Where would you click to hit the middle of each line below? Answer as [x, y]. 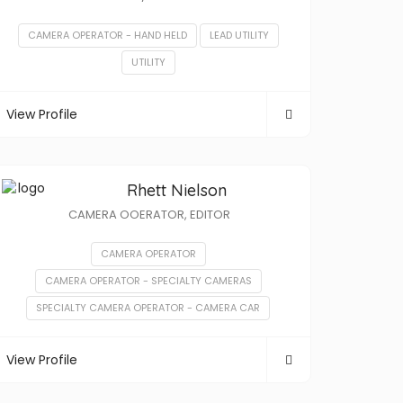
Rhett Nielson [176, 190]
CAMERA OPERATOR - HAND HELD [107, 35]
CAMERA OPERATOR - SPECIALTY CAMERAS [148, 281]
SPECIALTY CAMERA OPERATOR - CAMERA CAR [148, 308]
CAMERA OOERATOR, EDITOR [149, 215]
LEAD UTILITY [239, 35]
